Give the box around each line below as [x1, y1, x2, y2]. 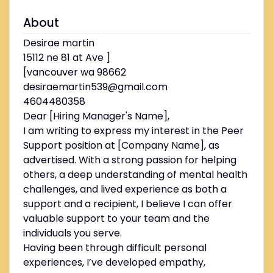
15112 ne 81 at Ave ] [23, 51, 110, 65]
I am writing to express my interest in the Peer [23, 124, 244, 138]
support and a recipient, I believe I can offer [23, 197, 232, 211]
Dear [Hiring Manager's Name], [23, 109, 169, 124]
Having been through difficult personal [23, 241, 207, 255]
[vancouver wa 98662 [23, 65, 126, 80]
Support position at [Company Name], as [23, 138, 219, 153]
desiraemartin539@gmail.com [23, 80, 168, 94]
